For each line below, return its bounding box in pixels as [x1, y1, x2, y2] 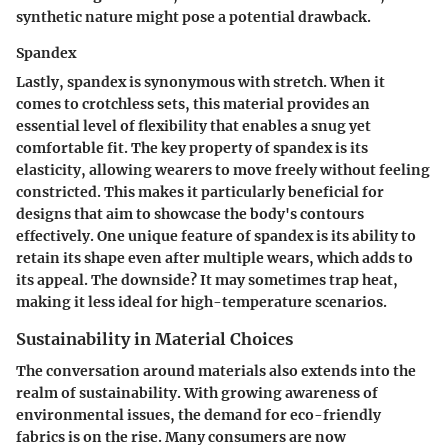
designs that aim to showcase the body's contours [16, 204, 364, 223]
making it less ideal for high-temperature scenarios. [16, 292, 387, 311]
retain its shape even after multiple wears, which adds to [16, 248, 413, 267]
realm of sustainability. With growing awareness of [16, 384, 378, 402]
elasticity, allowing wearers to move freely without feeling [16, 160, 430, 179]
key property [161, 138, 252, 157]
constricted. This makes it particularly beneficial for [16, 182, 384, 201]
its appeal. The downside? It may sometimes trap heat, [16, 270, 398, 289]
